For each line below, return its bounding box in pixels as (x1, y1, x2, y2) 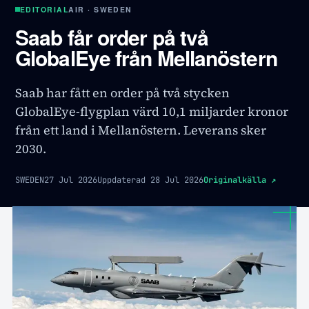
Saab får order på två (15, 22, 209, 52)
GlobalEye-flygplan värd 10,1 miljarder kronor (15, 103, 288, 121)
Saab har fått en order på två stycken (15, 84, 230, 102)
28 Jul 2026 (150, 175, 203, 186)
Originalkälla (203, 175, 266, 186)
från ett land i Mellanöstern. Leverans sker (15, 121, 266, 139)
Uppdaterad (97, 175, 146, 186)
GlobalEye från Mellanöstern (15, 43, 277, 73)
